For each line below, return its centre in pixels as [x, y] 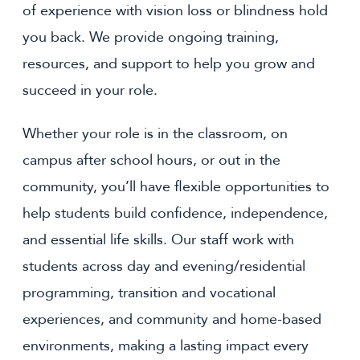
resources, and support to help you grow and [169, 64]
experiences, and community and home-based [172, 320]
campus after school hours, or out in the [151, 161]
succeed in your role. [90, 91]
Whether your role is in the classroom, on [155, 134]
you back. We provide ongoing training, [151, 38]
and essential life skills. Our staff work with [158, 240]
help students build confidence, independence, [175, 214]
